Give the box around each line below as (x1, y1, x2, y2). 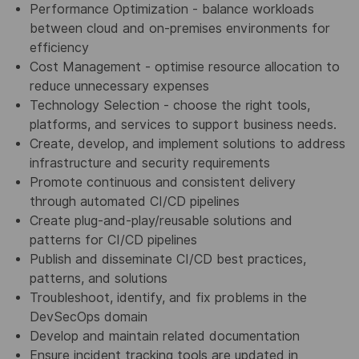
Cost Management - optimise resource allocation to (29, 59, 340, 75)
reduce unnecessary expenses (29, 79, 209, 95)
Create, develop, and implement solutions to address (29, 136, 345, 152)
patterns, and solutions (29, 271, 167, 287)
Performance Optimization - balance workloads (29, 2, 314, 18)
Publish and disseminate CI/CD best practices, (29, 252, 306, 268)
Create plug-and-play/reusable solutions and (29, 213, 292, 229)
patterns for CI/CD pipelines (29, 232, 197, 248)
